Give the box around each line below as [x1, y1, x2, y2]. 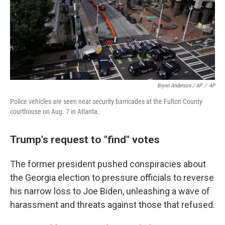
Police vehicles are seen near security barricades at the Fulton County [10, 97, 202, 105]
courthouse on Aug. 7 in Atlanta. [10, 107, 99, 116]
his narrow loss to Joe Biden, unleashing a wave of [10, 185, 210, 196]
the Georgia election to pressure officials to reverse [10, 172, 214, 183]
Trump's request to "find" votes [10, 133, 160, 146]
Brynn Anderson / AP [157, 82, 202, 89]
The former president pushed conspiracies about [10, 158, 206, 169]
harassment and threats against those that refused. [10, 199, 215, 210]
